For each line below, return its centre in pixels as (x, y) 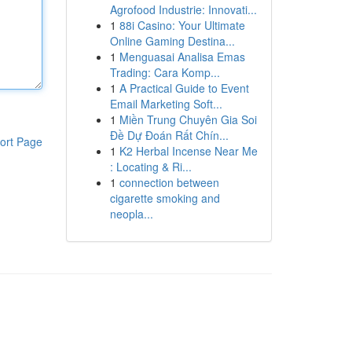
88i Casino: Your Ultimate (182, 25)
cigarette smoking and (165, 198)
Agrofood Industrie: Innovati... (183, 9)
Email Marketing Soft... (166, 104)
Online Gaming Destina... (172, 41)
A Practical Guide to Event (184, 88)
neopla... (131, 214)
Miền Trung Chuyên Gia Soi (188, 119)
